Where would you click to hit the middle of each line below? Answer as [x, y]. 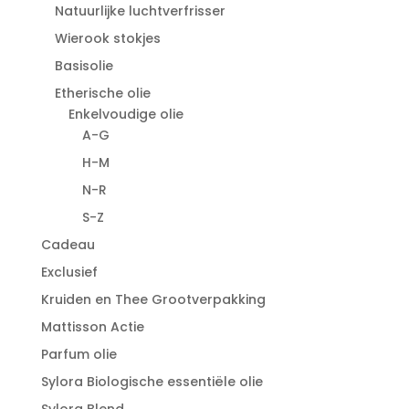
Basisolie [84, 65]
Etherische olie [102, 93]
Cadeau [68, 244]
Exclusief [69, 272]
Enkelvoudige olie [126, 114]
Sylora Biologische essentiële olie [152, 381]
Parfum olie [79, 354]
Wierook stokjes [107, 38]
